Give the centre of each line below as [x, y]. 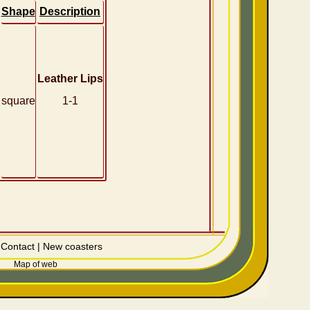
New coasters [72, 246]
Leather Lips [70, 79]
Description [70, 11]
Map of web [35, 264]
